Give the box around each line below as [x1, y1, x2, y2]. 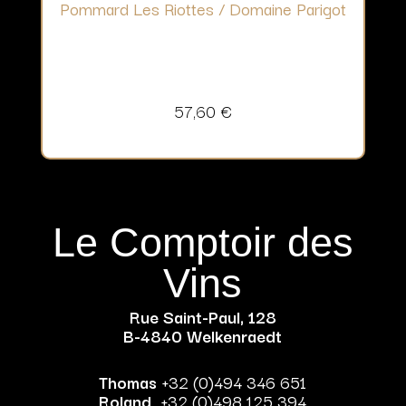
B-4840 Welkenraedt [123, 323, 283, 349]
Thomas [99, 369, 158, 395]
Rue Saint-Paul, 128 [129, 304, 276, 330]
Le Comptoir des [52, 219, 353, 266]
